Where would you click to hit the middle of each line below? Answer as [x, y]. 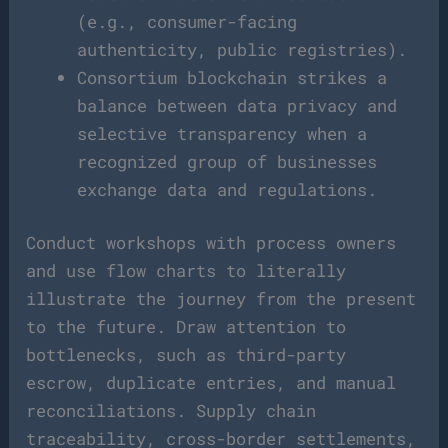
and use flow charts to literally [186, 270]
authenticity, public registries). [242, 49]
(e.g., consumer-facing [187, 21]
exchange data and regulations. [227, 189]
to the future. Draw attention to [186, 326]
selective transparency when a [222, 133]
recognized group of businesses [227, 161]
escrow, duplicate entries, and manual [211, 382]
